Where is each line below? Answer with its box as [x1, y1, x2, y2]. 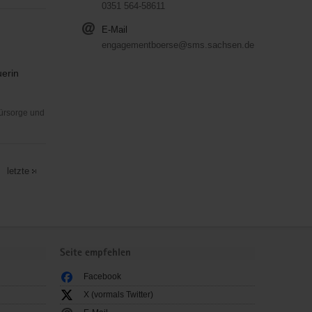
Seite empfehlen [60, 247, 131, 258]
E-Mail [101, 24, 127, 35]
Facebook [84, 272, 121, 282]
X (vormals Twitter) [84, 290, 153, 300]
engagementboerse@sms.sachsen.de [101, 40, 254, 50]
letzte [6, 165, 29, 176]
